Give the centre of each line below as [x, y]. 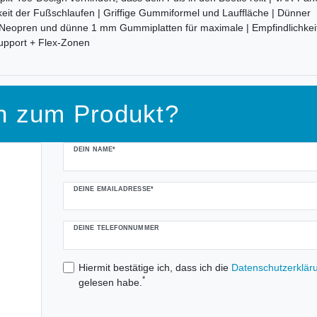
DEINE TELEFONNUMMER [116, 228]
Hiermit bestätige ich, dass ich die [155, 267]
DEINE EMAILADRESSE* [114, 189]
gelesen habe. [110, 282]
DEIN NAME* [94, 150]
